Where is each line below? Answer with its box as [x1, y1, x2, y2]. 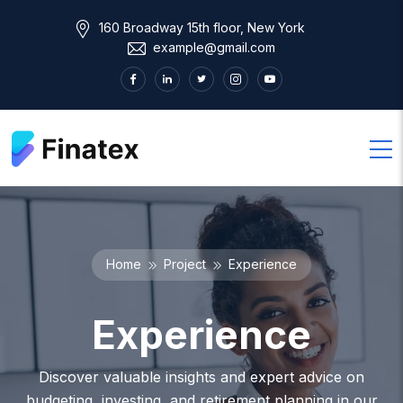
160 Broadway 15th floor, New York [94, 20, 305, 35]
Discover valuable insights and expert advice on [39, 367, 364, 386]
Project [164, 256, 206, 273]
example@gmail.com [149, 40, 275, 56]
